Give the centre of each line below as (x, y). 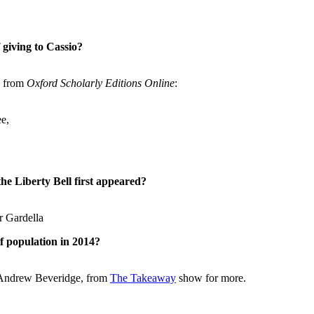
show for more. (211, 278)
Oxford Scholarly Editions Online (101, 83)
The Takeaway (143, 278)
